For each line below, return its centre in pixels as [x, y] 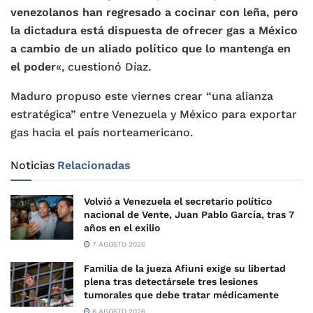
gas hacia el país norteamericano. [102, 132]
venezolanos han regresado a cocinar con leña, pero [154, 12]
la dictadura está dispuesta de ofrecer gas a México [154, 30]
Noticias [32, 165]
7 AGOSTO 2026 [118, 244]
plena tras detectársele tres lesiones [171, 281]
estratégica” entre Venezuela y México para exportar [154, 114]
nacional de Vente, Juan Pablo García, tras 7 [189, 214]
